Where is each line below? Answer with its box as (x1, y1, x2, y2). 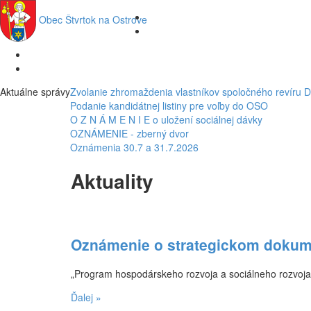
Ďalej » (71, 290, 101, 305)
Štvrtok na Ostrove (62, 12, 147, 26)
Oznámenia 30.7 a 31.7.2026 (70, 140, 199, 154)
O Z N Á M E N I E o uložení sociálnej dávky (70, 112, 262, 126)
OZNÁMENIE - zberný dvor (70, 126, 189, 140)
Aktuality (71, 166, 153, 195)
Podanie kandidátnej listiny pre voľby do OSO (70, 99, 268, 112)
